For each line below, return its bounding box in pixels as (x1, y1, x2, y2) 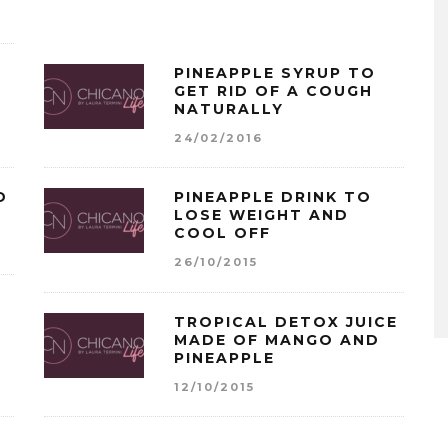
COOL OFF (174, 224, 271, 243)
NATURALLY (174, 99, 284, 118)
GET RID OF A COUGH (174, 81, 373, 100)
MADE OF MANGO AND (174, 330, 380, 349)
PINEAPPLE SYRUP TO (174, 63, 376, 82)
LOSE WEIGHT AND (174, 206, 349, 225)
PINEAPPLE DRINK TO (174, 188, 372, 207)
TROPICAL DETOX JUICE (174, 312, 398, 331)
